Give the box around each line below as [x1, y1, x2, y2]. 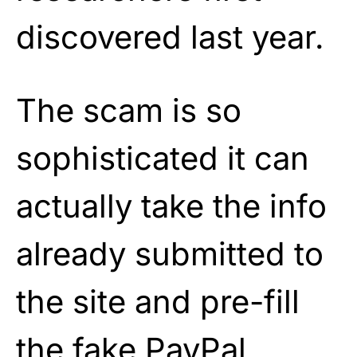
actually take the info [16, 186, 327, 226]
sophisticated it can [16, 138, 309, 178]
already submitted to [16, 233, 324, 273]
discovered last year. [16, 17, 324, 57]
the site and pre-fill [16, 281, 300, 321]
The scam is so [16, 90, 241, 130]
